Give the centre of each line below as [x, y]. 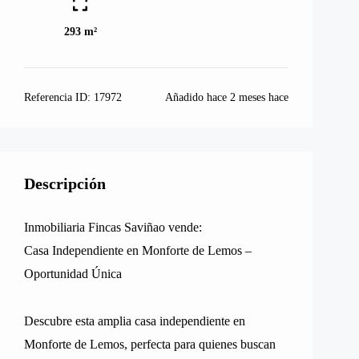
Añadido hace [198, 97]
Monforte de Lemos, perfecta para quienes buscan [150, 344]
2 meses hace [259, 97]
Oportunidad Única [73, 274]
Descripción [65, 184]
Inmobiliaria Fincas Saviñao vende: [113, 227]
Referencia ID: [59, 97]
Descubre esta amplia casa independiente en [135, 321]
